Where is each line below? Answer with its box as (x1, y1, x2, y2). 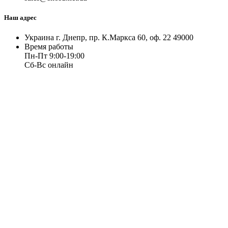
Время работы (24, 42, 73, 51)
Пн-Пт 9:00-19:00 (24, 51, 84, 61)
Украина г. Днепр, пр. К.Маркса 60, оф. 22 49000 (24, 33, 193, 42)
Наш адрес (4, 14, 37, 22)
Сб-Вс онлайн (24, 61, 73, 70)
